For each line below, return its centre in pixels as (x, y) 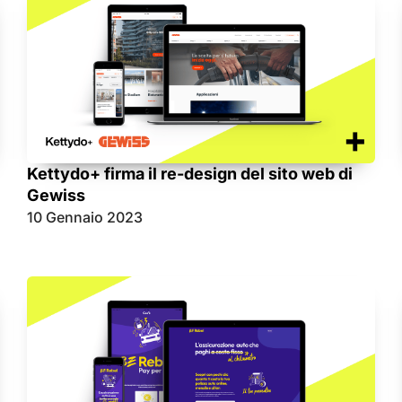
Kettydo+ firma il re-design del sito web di (190, 173)
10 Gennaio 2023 (85, 217)
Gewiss (56, 195)
